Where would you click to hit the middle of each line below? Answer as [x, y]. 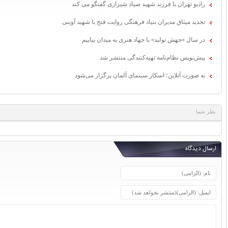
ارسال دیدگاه [201, 149]
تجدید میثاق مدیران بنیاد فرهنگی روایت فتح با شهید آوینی [134, 22]
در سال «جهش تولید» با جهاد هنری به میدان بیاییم [144, 39]
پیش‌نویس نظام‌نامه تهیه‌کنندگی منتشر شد [152, 57]
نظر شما [206, 111]
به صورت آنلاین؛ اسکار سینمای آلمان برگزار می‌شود [140, 75]
